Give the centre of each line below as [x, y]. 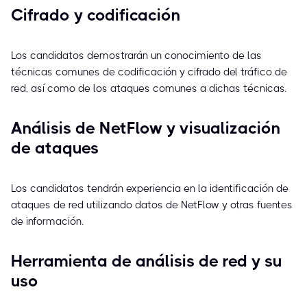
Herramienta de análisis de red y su [146, 261]
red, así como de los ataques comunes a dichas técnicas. [149, 89]
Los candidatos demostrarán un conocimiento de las [136, 56]
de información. [47, 222]
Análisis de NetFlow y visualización [146, 128]
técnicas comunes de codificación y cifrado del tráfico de [149, 72]
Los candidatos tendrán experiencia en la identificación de [150, 189]
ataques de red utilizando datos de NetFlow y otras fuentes [152, 205]
